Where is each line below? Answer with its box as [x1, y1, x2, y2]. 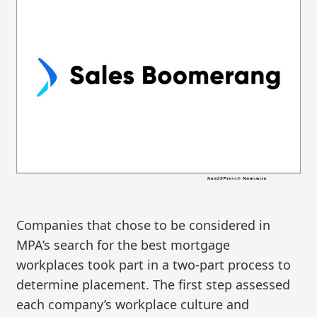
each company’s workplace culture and [16, 295, 250, 313]
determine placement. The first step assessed [16, 275, 291, 293]
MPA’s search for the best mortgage [16, 236, 231, 253]
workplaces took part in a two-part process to [16, 255, 292, 273]
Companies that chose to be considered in [16, 216, 271, 234]
